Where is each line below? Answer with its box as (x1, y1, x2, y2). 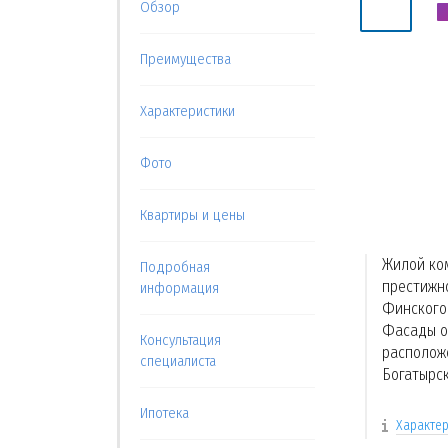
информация (140, 279, 219, 297)
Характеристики (140, 102, 235, 120)
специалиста (140, 352, 216, 370)
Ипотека (140, 404, 189, 422)
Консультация (140, 331, 221, 349)
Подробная (140, 258, 210, 276)
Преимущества (140, 50, 231, 68)
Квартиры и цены (140, 206, 245, 224)
